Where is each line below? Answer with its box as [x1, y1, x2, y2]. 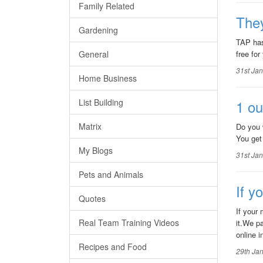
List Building [79, 96, 123, 108]
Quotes [79, 193, 106, 204]
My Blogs [79, 144, 113, 156]
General [79, 48, 109, 60]
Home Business [79, 72, 137, 84]
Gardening [79, 24, 118, 36]
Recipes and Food [79, 241, 147, 252]
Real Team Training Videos [79, 217, 179, 228]
